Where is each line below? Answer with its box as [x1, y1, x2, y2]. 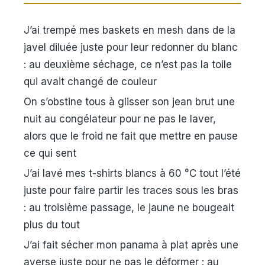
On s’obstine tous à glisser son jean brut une [24, 96, 235, 108]
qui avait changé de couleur [24, 76, 157, 88]
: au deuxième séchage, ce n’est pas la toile [24, 59, 232, 71]
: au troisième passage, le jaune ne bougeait [24, 202, 234, 214]
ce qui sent [24, 147, 76, 160]
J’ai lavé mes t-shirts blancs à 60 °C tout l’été [24, 167, 241, 180]
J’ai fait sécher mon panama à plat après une [24, 239, 238, 251]
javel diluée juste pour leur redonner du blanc [24, 41, 238, 54]
